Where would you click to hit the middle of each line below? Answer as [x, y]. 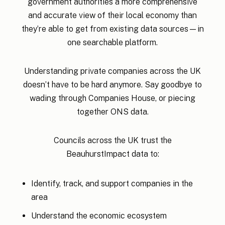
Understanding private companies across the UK [113, 71]
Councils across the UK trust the [113, 140]
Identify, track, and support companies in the [112, 183]
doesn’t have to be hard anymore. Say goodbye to [113, 84]
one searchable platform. [113, 42]
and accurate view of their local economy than [113, 15]
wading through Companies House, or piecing [113, 98]
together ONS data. [113, 111]
